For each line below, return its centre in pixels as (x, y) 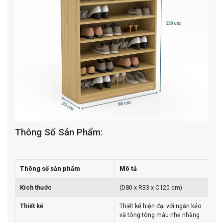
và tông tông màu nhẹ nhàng (160, 215)
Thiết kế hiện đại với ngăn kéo (161, 206)
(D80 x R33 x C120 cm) (151, 188)
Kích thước (36, 188)
